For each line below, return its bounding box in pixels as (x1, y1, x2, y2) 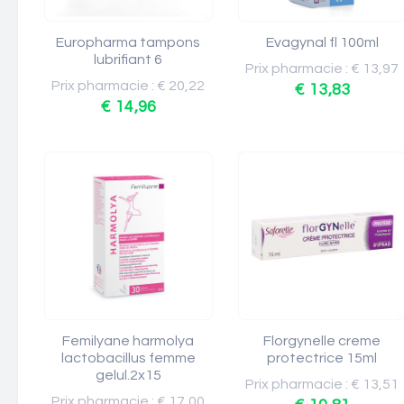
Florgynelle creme (263, 334, 381, 348)
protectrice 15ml (267, 351, 378, 365)
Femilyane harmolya (62, 334, 195, 348)
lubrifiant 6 (94, 52, 163, 67)
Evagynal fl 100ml (266, 35, 379, 50)
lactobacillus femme (61, 351, 196, 365)
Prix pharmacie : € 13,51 (245, 377, 399, 391)
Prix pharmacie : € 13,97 (245, 61, 399, 76)
